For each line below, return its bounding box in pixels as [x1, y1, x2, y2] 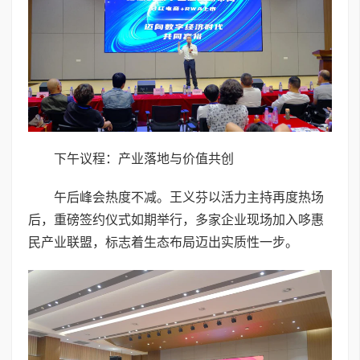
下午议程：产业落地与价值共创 [54, 152, 234, 166]
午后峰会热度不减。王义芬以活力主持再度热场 [54, 190, 324, 205]
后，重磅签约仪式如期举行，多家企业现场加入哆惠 [28, 213, 324, 227]
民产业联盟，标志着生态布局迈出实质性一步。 [28, 235, 298, 250]
